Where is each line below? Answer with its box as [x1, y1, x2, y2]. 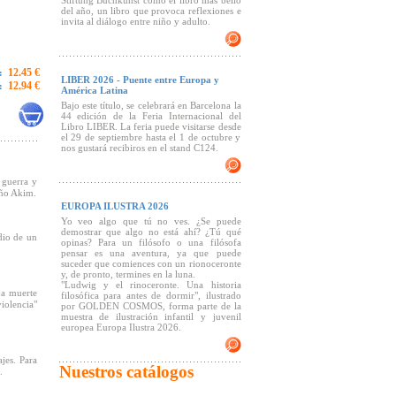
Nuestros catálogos [58, 362, 194, 381]
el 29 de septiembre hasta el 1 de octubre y [60, 132, 241, 142]
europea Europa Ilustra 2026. [60, 322, 181, 332]
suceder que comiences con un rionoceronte [60, 258, 241, 269]
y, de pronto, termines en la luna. [60, 269, 195, 279]
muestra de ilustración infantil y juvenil [60, 311, 241, 322]
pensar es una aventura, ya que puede [60, 247, 241, 258]
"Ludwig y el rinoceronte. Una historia [60, 279, 241, 290]
